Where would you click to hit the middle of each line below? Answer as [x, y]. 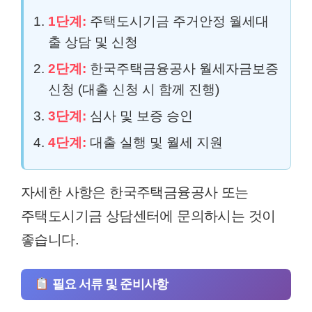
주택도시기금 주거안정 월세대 [178, 22]
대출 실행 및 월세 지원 [155, 143]
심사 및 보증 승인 [140, 116]
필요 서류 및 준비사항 [108, 284]
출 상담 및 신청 [93, 42]
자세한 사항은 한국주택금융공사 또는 [135, 193]
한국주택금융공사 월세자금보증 [182, 69]
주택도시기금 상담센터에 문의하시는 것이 [148, 216]
